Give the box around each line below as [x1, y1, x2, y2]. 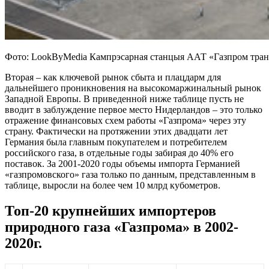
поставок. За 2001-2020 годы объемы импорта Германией [5, 159, 240, 169]
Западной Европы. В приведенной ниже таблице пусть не [5, 94, 244, 104]
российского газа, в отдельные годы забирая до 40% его [5, 148, 234, 159]
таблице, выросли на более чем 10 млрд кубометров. [5, 180, 220, 191]
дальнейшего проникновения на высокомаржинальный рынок [5, 83, 261, 94]
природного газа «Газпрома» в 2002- [5, 219, 238, 235]
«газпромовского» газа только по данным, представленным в [5, 169, 256, 180]
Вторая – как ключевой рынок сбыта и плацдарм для [5, 72, 221, 83]
